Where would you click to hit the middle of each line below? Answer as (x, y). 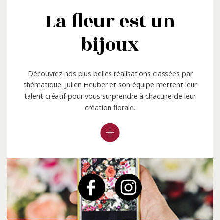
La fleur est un (110, 21)
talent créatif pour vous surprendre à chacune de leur (110, 96)
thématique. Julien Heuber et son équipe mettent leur (110, 84)
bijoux (110, 45)
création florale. (110, 107)
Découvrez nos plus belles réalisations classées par (110, 73)
